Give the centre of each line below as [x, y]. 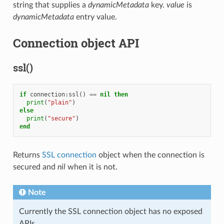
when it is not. [91, 167]
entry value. [95, 17]
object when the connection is [150, 155]
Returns [27, 155]
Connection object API [76, 43]
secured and [35, 167]
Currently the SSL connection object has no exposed [110, 211]
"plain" [59, 102]
